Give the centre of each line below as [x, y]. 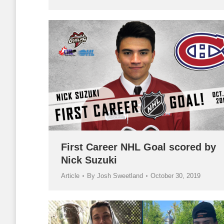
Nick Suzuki [89, 160]
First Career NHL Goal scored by [138, 147]
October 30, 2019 [175, 176]
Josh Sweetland [120, 176]
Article [70, 176]
